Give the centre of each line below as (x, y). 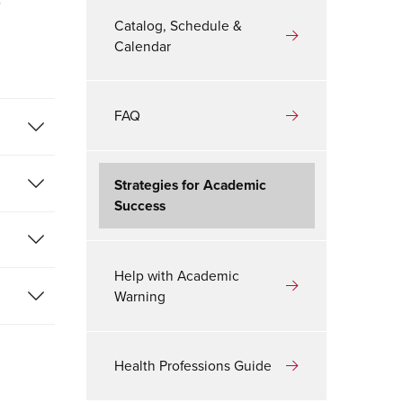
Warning (140, 296)
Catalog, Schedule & (179, 25)
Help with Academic (177, 275)
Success (140, 206)
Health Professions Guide (193, 366)
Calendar (143, 45)
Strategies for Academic (191, 185)
